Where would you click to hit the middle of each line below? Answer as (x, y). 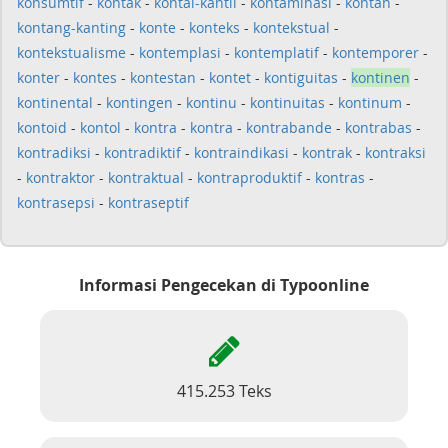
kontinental (55, 102)
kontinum (370, 102)
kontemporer (375, 52)
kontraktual (146, 177)
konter (38, 77)
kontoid (42, 127)
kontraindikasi (241, 152)
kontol (100, 127)
